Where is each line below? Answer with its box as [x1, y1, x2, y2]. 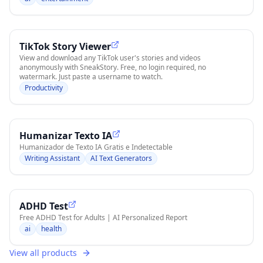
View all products [9, 247, 77, 259]
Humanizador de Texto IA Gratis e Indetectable [19, 142, 173, 153]
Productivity [25, 83, 63, 93]
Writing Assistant [25, 153, 80, 164]
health [41, 224, 62, 234]
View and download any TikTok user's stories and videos [19, 53, 201, 63]
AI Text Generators [90, 153, 152, 164]
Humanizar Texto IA [19, 129, 112, 143]
